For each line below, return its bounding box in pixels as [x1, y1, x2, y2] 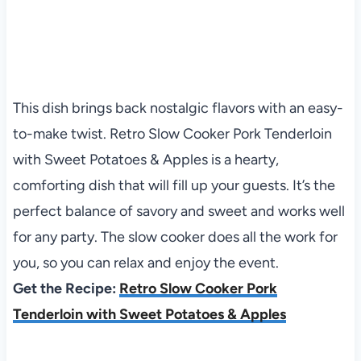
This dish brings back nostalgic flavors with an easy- [12, 98, 343, 117]
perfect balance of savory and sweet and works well [12, 201, 345, 220]
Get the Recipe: [12, 279, 119, 297]
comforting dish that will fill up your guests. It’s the [12, 176, 335, 194]
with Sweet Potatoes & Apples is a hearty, [12, 150, 279, 168]
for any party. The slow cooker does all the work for [12, 227, 338, 246]
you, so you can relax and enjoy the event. [12, 253, 279, 272]
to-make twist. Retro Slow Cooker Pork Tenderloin [12, 124, 332, 143]
